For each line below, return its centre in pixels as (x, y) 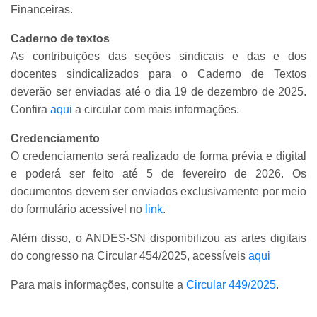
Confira (30, 109)
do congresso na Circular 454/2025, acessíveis (129, 255)
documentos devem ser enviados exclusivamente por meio (158, 191)
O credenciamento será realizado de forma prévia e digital (158, 156)
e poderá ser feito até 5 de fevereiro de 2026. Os (158, 173)
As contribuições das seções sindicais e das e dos (158, 56)
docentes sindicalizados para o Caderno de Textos (158, 74)
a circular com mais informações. (157, 109)
